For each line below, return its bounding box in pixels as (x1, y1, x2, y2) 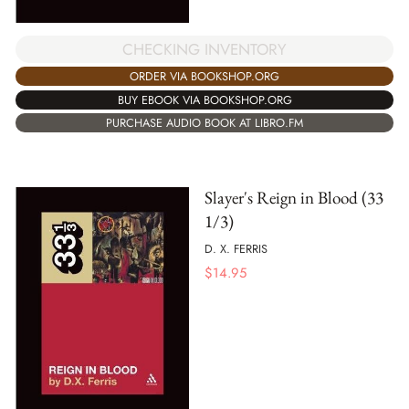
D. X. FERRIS (204, 240, 267, 258)
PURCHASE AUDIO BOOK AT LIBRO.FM (106, 114, 303, 132)
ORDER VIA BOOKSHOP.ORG (130, 68, 279, 86)
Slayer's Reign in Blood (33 (204, 185, 383, 209)
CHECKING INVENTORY (122, 37, 287, 60)
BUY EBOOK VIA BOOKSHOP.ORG (117, 90, 292, 109)
